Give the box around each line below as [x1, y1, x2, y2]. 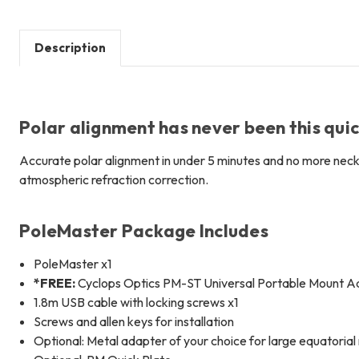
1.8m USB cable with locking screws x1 [34, 293, 239, 310]
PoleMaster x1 [34, 255, 112, 272]
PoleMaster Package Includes [19, 219, 268, 242]
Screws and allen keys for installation [34, 313, 235, 329]
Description [34, 39, 106, 55]
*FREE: [34, 274, 76, 291]
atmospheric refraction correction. [19, 171, 208, 188]
